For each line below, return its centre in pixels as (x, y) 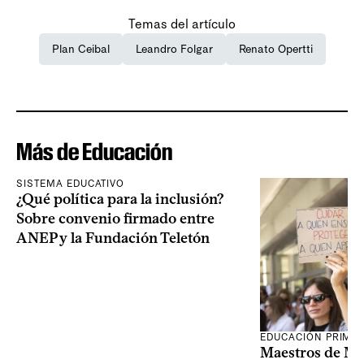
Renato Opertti (275, 49)
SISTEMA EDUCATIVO (71, 183)
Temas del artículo (182, 24)
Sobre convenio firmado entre (115, 218)
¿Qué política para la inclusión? (120, 199)
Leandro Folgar (174, 49)
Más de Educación (94, 151)
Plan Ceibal (80, 49)
